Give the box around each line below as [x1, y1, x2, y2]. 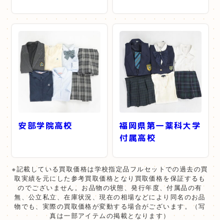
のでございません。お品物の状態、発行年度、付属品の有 [18, 182, 202, 192]
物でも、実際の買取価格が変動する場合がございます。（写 [14, 201, 206, 211]
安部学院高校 [18, 120, 73, 132]
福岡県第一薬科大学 [119, 120, 201, 132]
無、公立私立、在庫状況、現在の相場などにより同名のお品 [14, 192, 206, 201]
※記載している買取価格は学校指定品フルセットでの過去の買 [12, 164, 208, 173]
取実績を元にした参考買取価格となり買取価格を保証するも [14, 173, 206, 183]
